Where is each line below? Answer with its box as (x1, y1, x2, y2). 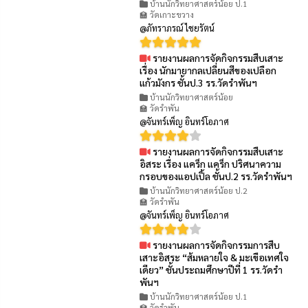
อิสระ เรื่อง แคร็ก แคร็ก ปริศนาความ (140, 157, 282, 170)
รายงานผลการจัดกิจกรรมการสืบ (151, 238, 280, 251)
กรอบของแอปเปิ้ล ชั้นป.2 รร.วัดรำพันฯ (140, 169, 293, 182)
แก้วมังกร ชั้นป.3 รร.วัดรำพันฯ (140, 76, 258, 89)
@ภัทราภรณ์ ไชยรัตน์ (140, 21, 215, 34)
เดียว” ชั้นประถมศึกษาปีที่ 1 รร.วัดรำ (140, 263, 283, 276)
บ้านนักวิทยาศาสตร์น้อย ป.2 (148, 184, 248, 196)
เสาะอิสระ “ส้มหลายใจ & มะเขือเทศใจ (140, 250, 289, 263)
